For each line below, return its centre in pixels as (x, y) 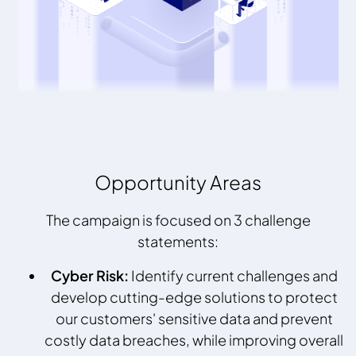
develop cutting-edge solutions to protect (194, 297)
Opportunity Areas (178, 182)
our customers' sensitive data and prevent (194, 319)
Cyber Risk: (89, 276)
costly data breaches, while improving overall (194, 340)
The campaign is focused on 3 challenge (178, 220)
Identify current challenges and (233, 276)
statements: (178, 242)
